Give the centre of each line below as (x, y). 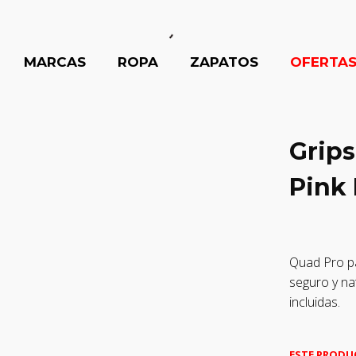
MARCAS (54, 62)
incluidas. (315, 302)
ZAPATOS (224, 62)
